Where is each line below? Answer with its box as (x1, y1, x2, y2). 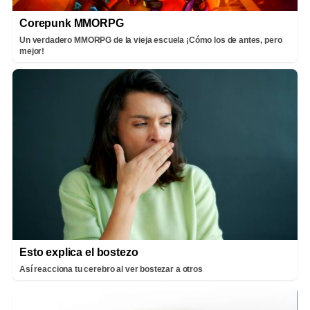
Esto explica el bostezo (19, 246, 138, 259)
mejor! (19, 46, 45, 56)
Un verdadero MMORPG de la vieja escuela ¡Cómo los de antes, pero (19, 35, 282, 45)
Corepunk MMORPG (19, 17, 124, 29)
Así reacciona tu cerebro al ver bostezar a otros (19, 264, 203, 275)
